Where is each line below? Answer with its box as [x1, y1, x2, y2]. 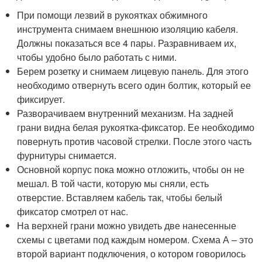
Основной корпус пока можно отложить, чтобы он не [17, 162, 245, 176]
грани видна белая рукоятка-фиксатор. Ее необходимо [17, 120, 255, 134]
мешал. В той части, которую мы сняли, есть [17, 176, 209, 190]
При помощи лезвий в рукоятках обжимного [17, 8, 208, 22]
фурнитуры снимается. [17, 148, 117, 162]
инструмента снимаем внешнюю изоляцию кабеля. [17, 22, 239, 36]
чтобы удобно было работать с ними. [17, 50, 177, 64]
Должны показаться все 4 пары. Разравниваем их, [17, 36, 237, 50]
